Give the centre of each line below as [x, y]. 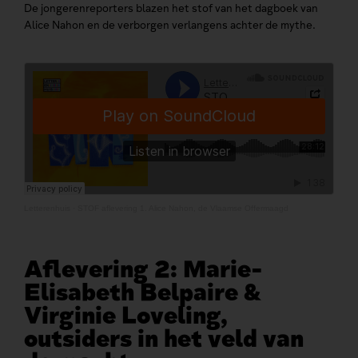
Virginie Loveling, [126, 316]
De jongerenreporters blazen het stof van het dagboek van [171, 8]
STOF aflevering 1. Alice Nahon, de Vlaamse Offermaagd [183, 208]
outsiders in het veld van [164, 339]
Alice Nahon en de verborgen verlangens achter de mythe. [170, 25]
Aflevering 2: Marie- [143, 269]
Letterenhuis [47, 208]
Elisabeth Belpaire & [143, 292]
